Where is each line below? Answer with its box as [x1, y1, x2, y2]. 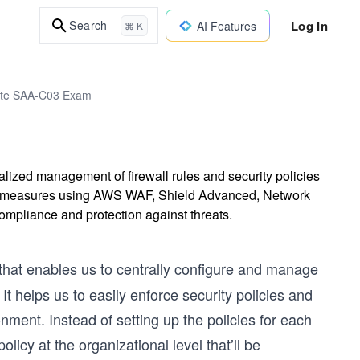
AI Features [196, 17, 256, 34]
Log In [290, 16, 328, 35]
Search [69, 17, 108, 33]
